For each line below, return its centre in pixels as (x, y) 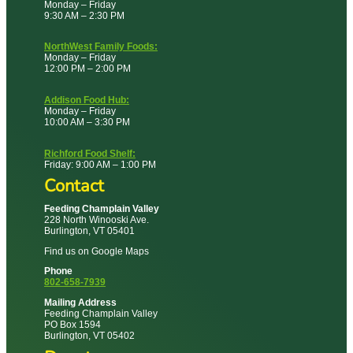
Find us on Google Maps (97, 251)
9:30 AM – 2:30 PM (84, 15)
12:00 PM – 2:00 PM (87, 69)
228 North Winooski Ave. (97, 219)
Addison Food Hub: (87, 99)
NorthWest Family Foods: (101, 46)
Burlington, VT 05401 (89, 230)
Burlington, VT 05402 (89, 335)
